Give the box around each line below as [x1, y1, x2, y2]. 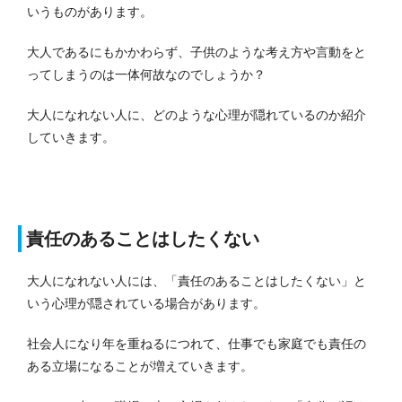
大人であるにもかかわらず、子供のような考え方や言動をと [27, 44, 366, 59]
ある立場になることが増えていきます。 [27, 358, 253, 373]
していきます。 [27, 129, 115, 144]
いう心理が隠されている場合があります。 [27, 295, 266, 310]
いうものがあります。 [27, 4, 153, 19]
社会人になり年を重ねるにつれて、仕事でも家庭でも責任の [27, 336, 366, 351]
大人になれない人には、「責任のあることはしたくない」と [27, 273, 366, 288]
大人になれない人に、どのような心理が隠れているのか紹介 [27, 107, 366, 122]
